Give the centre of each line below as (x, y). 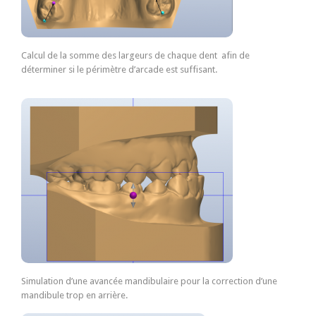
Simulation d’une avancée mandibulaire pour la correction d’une (149, 281)
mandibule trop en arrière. (74, 295)
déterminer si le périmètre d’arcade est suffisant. (119, 69)
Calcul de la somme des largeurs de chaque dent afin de (135, 55)
